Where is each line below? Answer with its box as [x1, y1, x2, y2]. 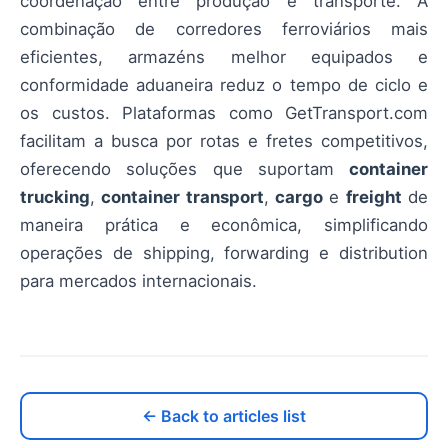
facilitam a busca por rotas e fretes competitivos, [20, 130, 428, 151]
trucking [20, 186, 90, 207]
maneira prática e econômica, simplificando [20, 214, 428, 235]
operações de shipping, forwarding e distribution [20, 242, 428, 263]
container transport [101, 186, 264, 207]
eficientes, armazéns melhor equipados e [20, 46, 428, 67]
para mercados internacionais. [20, 270, 257, 291]
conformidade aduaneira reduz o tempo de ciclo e [20, 74, 428, 95]
